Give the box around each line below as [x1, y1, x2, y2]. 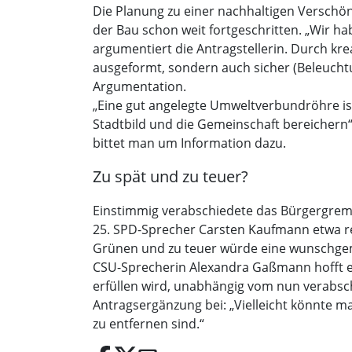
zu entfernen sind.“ [93, 315, 204, 333]
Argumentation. [93, 78, 186, 96]
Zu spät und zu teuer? [93, 166, 248, 188]
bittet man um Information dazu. [93, 134, 286, 152]
